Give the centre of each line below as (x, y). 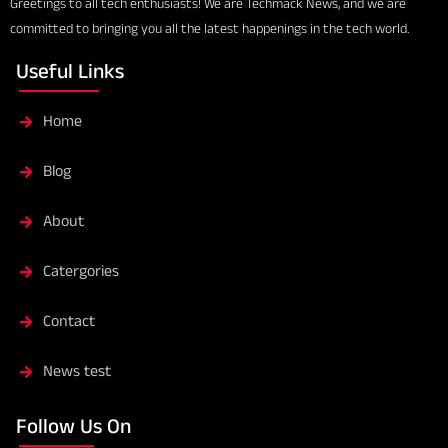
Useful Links (70, 71)
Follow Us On (73, 426)
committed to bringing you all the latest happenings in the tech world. (210, 28)
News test (76, 371)
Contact (68, 321)
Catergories (80, 271)
